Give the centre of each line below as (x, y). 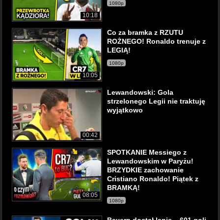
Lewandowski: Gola (140, 92)
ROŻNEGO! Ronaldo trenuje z (156, 41)
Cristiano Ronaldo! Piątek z (153, 179)
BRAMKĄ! (124, 188)
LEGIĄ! (119, 50)
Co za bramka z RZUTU (145, 32)
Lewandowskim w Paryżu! (150, 161)
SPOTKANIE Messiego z (147, 152)
